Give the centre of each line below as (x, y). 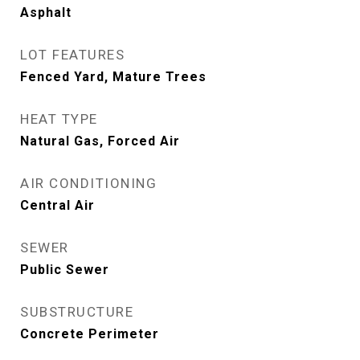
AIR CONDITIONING (88, 183)
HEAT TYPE (59, 119)
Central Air (57, 205)
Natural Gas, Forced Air (100, 141)
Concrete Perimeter (90, 334)
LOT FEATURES (72, 55)
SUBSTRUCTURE (77, 312)
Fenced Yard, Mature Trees (113, 77)
